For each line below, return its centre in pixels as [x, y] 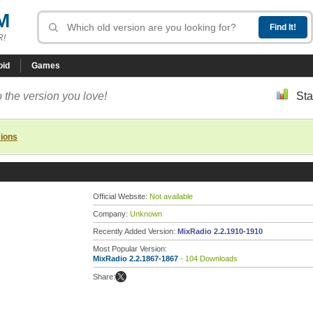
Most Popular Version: [130, 249]
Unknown [146, 214]
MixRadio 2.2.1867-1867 [136, 259]
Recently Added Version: [135, 231]
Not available [171, 196]
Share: [104, 277]
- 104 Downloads [208, 259]
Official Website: [121, 196]
